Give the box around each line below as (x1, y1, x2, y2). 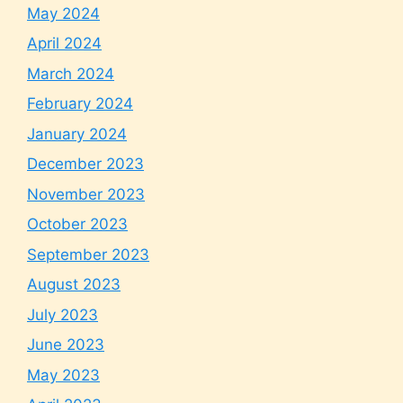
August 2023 (27, 275, 121, 293)
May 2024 (27, 4, 100, 22)
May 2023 (27, 365, 100, 384)
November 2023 (27, 184, 145, 203)
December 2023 (27, 155, 144, 173)
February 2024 (27, 94, 133, 112)
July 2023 (27, 305, 98, 324)
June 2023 (27, 336, 104, 354)
